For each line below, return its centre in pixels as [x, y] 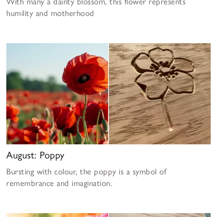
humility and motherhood [50, 13]
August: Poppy [36, 155]
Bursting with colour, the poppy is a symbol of [86, 172]
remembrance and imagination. [59, 183]
